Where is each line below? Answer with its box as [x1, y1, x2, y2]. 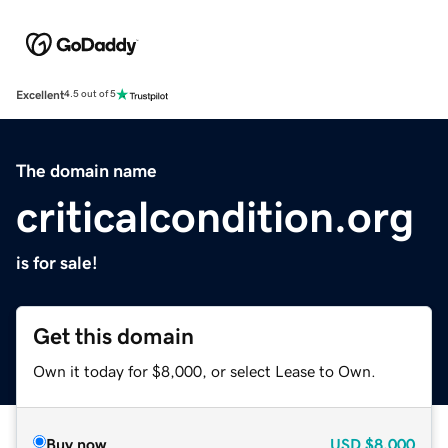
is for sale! [16, 253, 98, 272]
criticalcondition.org [16, 194, 414, 239]
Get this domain [33, 324, 194, 348]
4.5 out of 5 [64, 89, 116, 100]
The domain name [16, 161, 157, 180]
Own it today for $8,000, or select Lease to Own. [33, 362, 376, 379]
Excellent [16, 88, 64, 101]
